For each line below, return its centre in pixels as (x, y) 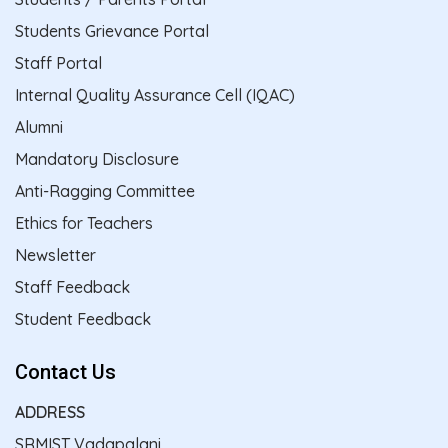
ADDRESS (50, 411)
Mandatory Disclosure (97, 158)
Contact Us (65, 371)
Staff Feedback (72, 286)
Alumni (39, 126)
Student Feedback (83, 318)
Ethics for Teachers (84, 222)
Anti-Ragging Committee (105, 190)
